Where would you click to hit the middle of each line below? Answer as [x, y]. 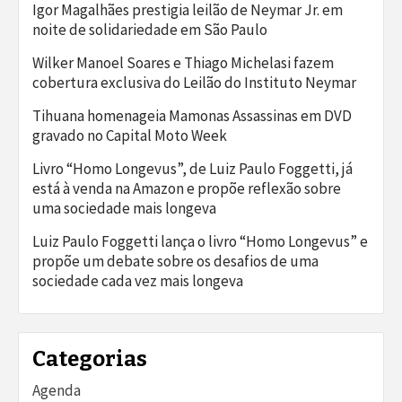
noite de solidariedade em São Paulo [150, 29]
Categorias [90, 358]
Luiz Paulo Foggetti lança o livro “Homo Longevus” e [200, 241]
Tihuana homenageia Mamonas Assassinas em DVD [192, 115]
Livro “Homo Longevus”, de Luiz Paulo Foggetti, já [192, 168]
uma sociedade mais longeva [124, 208]
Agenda [57, 390]
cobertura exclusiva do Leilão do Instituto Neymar [194, 82]
